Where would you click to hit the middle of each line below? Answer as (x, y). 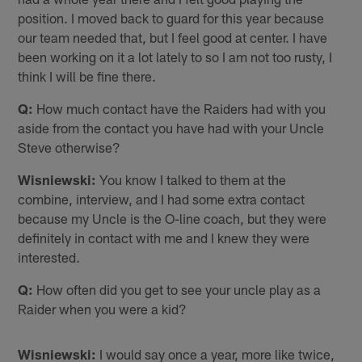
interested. (49, 257)
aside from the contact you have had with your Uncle (171, 127)
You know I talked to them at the (192, 179)
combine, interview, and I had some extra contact (162, 198)
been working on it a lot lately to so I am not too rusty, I (175, 56)
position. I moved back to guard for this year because (171, 17)
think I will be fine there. (87, 76)
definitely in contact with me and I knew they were (164, 237)
